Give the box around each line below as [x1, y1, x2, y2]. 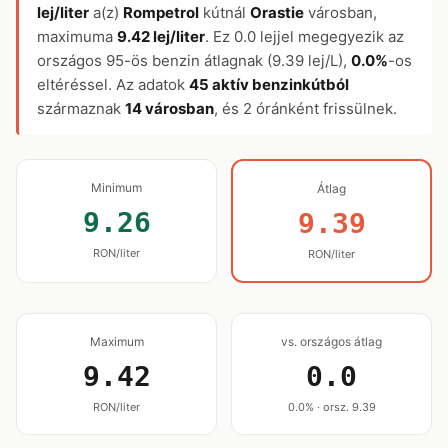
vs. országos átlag [281, 334, 382, 349]
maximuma [37, 27, 117, 46]
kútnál [199, 3, 250, 22]
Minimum [91, 180, 142, 195]
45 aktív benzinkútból [189, 75, 349, 94]
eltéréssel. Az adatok [37, 75, 189, 94]
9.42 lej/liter [117, 27, 205, 46]
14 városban [125, 99, 214, 118]
